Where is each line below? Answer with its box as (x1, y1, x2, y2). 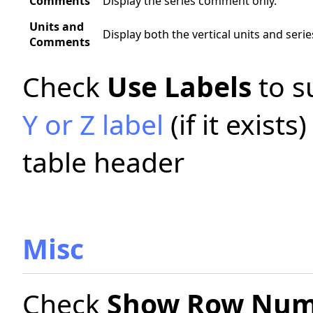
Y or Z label (22, 105, 163, 143)
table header (22, 143, 184, 180)
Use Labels (107, 68, 252, 105)
